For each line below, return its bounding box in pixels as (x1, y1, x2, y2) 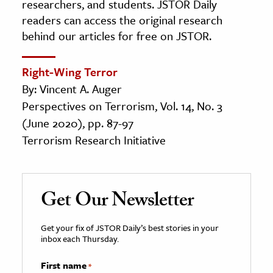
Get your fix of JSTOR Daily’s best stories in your (41, 221, 219, 234)
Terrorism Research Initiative (22, 131, 166, 148)
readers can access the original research (22, 11, 222, 28)
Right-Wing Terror (22, 63, 118, 80)
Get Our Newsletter (41, 185, 194, 219)
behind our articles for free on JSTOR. (22, 27, 211, 44)
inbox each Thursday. (41, 232, 119, 245)
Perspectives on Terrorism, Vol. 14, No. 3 (22, 97, 222, 114)
